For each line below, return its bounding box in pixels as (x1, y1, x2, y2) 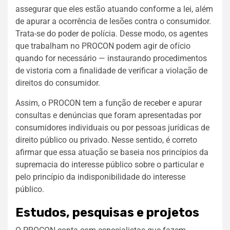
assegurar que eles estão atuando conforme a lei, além (15, 4, 213, 14)
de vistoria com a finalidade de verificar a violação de (15, 65, 207, 75)
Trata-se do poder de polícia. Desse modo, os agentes (15, 28, 208, 39)
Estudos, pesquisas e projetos (15, 205, 199, 220)
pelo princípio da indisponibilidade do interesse (15, 171, 185, 182)
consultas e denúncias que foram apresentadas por (15, 110, 201, 120)
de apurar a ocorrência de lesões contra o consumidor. (15, 16, 211, 26)
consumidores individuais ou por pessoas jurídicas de (15, 122, 209, 132)
